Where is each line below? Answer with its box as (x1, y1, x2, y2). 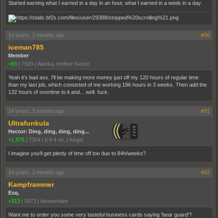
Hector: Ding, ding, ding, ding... (8, 128, 89, 134)
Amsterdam (40, 198, 68, 204)
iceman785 (8, 43, 44, 51)
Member (8, 52, 29, 58)
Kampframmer (8, 180, 54, 188)
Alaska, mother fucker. (37, 60, 91, 67)
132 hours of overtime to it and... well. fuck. (8, 89, 109, 95)
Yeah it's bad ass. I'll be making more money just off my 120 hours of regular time (8, 74, 199, 80)
